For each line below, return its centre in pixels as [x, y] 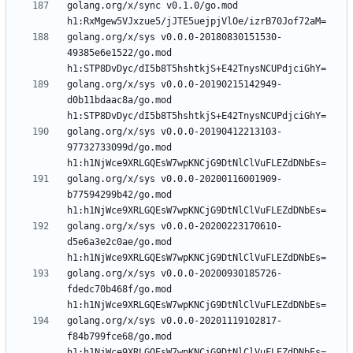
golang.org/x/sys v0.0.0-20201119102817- [175, 321]
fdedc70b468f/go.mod [119, 290]
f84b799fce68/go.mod [119, 337]
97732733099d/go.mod [119, 148]
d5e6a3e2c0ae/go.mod [119, 242]
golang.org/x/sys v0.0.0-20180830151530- [175, 37]
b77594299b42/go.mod [119, 195]
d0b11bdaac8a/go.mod [119, 100]
